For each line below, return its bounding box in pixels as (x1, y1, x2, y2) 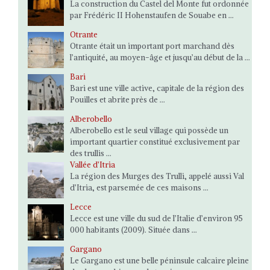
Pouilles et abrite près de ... (70, 95, 165, 105)
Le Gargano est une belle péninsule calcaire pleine (70, 256, 249, 266)
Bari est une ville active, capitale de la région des (70, 83, 244, 93)
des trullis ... (70, 148, 111, 159)
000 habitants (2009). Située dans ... (70, 225, 197, 235)
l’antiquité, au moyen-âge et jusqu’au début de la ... (70, 52, 250, 63)
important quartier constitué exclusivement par (70, 137, 240, 147)
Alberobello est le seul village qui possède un (70, 125, 228, 136)
